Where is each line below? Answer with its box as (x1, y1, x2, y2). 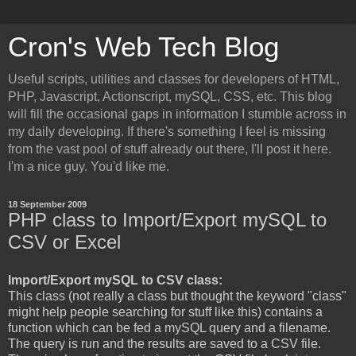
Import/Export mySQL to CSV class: (8, 273, 222, 287)
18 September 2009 (8, 199, 87, 209)
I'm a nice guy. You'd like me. (8, 160, 169, 173)
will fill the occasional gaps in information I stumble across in (8, 107, 346, 121)
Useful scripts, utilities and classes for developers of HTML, (8, 72, 339, 86)
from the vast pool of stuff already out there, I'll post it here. (8, 142, 331, 156)
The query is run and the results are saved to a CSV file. (8, 336, 321, 350)
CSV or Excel (8, 231, 121, 253)
